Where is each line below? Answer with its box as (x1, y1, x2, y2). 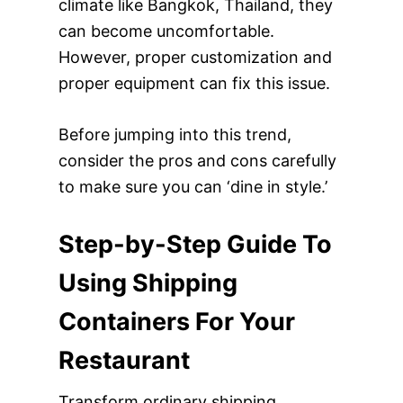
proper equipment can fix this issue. (58, 73, 335, 93)
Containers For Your (58, 306, 295, 336)
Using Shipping (58, 267, 237, 298)
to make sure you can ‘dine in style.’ (58, 176, 327, 196)
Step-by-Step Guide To (58, 228, 332, 259)
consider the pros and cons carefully (58, 150, 336, 170)
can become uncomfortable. (58, 21, 274, 40)
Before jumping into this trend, (58, 124, 291, 144)
